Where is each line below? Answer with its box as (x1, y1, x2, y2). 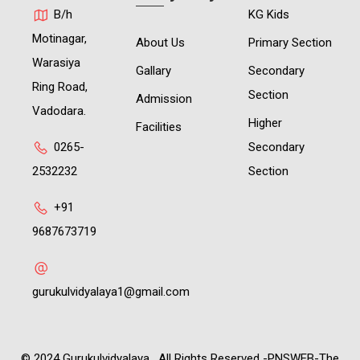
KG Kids (247, 7, 289, 22)
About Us (136, 35, 186, 50)
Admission (136, 92, 193, 106)
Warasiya (32, 55, 80, 70)
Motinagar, (32, 31, 87, 46)
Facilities (136, 120, 182, 134)
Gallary (136, 63, 172, 78)
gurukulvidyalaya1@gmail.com (32, 284, 190, 299)
